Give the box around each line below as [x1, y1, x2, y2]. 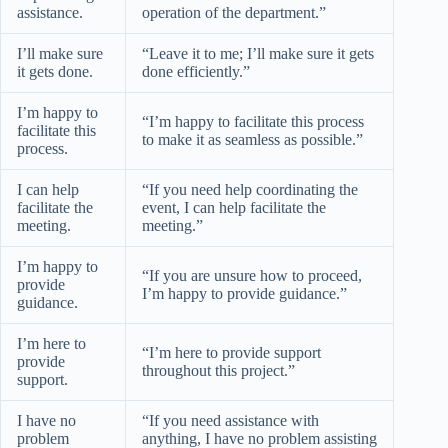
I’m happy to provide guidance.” [142, 284, 347, 302]
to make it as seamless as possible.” [142, 130, 363, 148]
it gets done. [17, 62, 93, 80]
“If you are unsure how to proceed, [142, 266, 362, 284]
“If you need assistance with [142, 411, 319, 429]
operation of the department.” [142, 3, 326, 21]
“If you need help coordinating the [142, 180, 358, 198]
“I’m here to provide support [142, 343, 321, 361]
